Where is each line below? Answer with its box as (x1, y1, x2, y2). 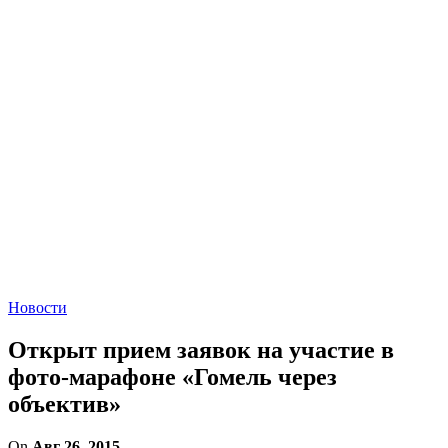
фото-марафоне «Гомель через (8, 363, 337, 390)
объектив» (8, 390, 121, 417)
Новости (8, 299, 67, 316)
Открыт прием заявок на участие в (8, 336, 394, 363)
